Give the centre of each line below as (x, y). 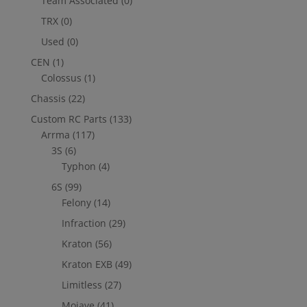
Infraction (84, 223)
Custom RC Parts (69, 119)
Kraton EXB (87, 265)
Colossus (61, 78)
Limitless (82, 285)
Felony (76, 203)
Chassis (48, 99)
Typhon (78, 167)
